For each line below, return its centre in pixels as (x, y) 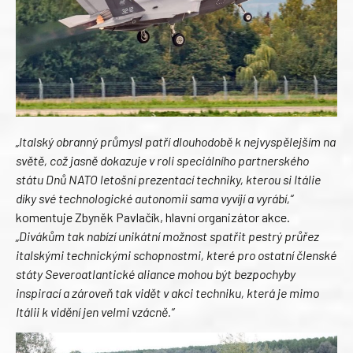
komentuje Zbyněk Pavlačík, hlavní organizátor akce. (153, 217)
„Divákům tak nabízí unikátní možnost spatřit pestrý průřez (167, 236)
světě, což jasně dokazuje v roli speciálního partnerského (162, 161)
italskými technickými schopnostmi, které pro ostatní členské (176, 255)
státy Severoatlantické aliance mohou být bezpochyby (156, 274)
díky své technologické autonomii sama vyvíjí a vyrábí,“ (154, 199)
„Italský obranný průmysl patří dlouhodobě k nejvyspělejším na (176, 142)
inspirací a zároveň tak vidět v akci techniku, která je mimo (167, 293)
